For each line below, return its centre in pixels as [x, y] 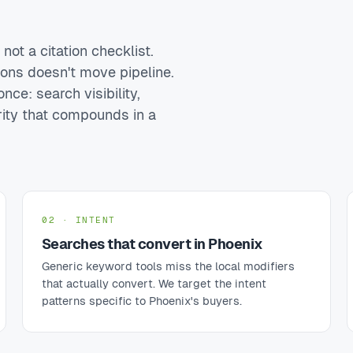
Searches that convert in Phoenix [152, 244]
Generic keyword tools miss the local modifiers [168, 266]
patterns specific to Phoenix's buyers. [142, 301]
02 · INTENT [79, 220]
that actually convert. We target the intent [154, 284]
